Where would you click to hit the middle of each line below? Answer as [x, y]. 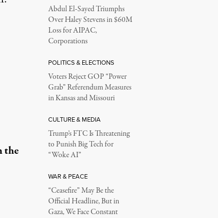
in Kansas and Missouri [81, 98]
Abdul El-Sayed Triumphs [86, 9]
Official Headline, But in [83, 201]
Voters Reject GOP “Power [87, 77]
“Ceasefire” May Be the [81, 191]
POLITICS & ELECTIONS [81, 62]
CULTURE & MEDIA [74, 119]
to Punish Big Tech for [81, 145]
